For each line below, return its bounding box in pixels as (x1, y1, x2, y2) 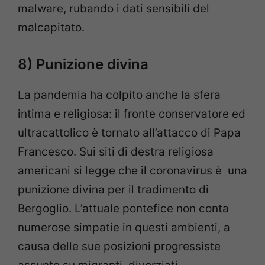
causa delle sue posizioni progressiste (18, 239, 221, 253)
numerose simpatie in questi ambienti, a (18, 220, 230, 234)
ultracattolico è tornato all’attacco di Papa (18, 125, 241, 140)
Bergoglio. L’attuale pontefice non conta (18, 201, 229, 215)
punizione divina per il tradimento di (18, 182, 209, 196)
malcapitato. (18, 21, 85, 35)
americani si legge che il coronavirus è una (18, 163, 247, 177)
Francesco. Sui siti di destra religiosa (18, 144, 214, 159)
